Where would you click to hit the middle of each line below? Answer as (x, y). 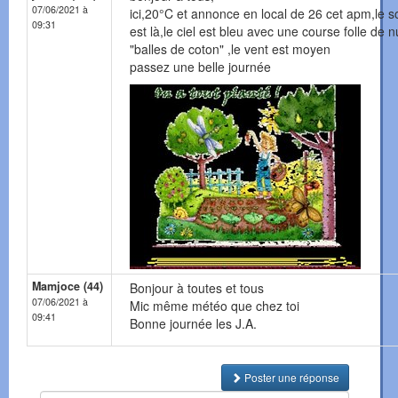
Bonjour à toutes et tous (197, 288)
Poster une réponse (291, 378)
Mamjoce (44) (68, 287)
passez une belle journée (200, 67)
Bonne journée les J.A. (193, 324)
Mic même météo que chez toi (215, 306)
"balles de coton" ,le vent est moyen (230, 49)
